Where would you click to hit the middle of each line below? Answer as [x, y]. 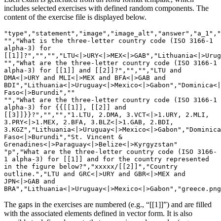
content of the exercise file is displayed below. [75, 17]
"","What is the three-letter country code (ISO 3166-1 [109, 41]
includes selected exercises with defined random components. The [106, 8]
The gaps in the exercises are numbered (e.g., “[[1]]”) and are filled [108, 205]
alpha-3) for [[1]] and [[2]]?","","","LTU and [93, 71]
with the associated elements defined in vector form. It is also [98, 214]
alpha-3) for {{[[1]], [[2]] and [65, 108]
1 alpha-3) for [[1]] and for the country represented [107, 159]
